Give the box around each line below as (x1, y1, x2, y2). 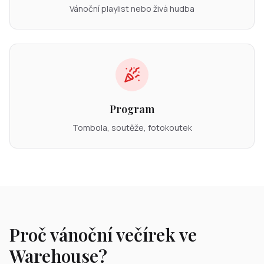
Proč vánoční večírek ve (9, 223, 197, 246)
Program (110, 102, 154, 116)
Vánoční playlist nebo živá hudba (70, 3, 194, 14)
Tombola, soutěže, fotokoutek (72, 122, 192, 133)
